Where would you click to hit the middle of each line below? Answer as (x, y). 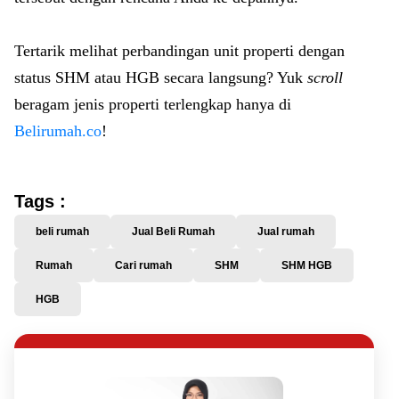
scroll (325, 77)
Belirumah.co (58, 131)
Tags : (40, 201)
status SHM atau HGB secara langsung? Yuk (161, 77)
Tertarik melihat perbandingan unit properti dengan (179, 51)
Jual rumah (286, 232)
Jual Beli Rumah (173, 232)
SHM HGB (307, 265)
